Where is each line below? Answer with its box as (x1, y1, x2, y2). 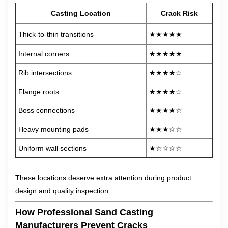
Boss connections (18, 106, 75, 115)
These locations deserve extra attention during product (15, 174, 191, 182)
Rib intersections (18, 69, 72, 77)
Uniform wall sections (18, 144, 87, 152)
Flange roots (18, 88, 59, 96)
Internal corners (18, 50, 69, 58)
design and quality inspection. (15, 187, 110, 195)
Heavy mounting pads (18, 125, 89, 133)
